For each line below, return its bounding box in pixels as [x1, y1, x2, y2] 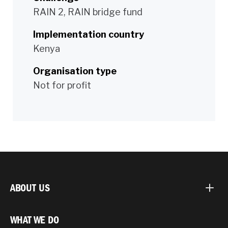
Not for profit [33, 79, 91, 91]
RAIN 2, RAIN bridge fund [33, 6, 142, 17]
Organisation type [33, 65, 117, 76]
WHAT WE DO [10, 214, 59, 226]
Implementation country [33, 28, 144, 40]
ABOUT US [10, 182, 50, 194]
